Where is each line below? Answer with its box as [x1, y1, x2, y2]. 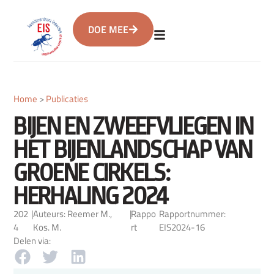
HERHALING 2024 [13, 180, 168, 212]
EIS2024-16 [158, 220, 205, 235]
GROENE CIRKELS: [13, 157, 169, 189]
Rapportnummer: [158, 207, 226, 221]
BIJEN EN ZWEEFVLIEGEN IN [13, 110, 254, 143]
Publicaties [46, 92, 89, 106]
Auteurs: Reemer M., [32, 207, 112, 221]
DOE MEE [88, 22, 129, 37]
